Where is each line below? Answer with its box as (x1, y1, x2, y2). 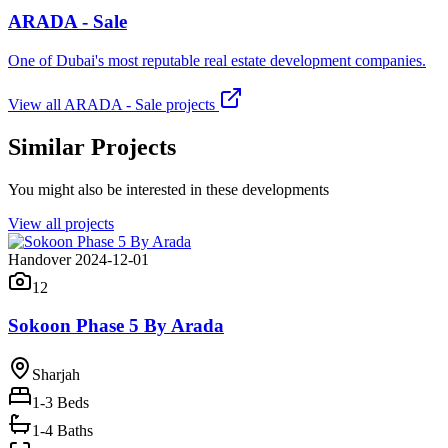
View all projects (8, 214, 114, 232)
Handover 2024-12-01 (8, 250, 149, 268)
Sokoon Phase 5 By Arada (8, 315, 224, 337)
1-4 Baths (32, 422, 93, 439)
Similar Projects (8, 133, 176, 160)
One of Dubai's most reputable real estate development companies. (8, 51, 426, 69)
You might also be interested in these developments (8, 180, 329, 198)
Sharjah (32, 366, 80, 383)
